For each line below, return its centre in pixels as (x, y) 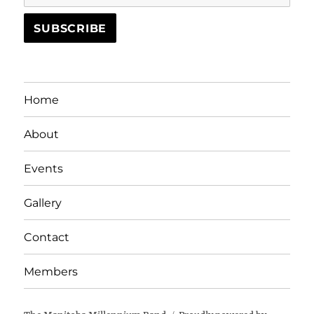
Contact (47, 237)
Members (51, 271)
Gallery (43, 203)
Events (44, 168)
